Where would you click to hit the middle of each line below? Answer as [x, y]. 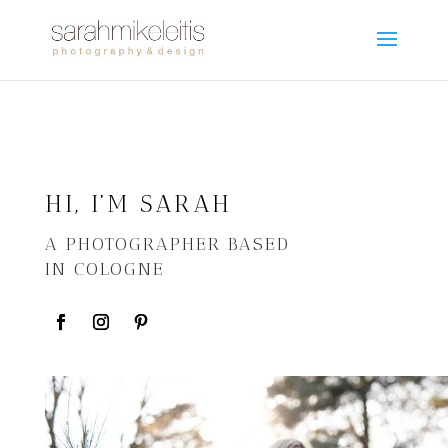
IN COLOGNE [104, 269]
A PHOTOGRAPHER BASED [167, 244]
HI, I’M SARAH [138, 203]
